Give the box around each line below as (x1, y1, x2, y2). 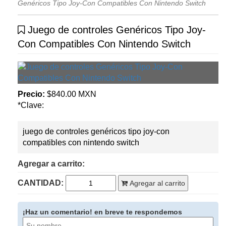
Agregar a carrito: (18, 159, 85, 168)
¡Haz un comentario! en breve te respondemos (23, 208, 182, 216)
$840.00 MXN (45, 90, 96, 99)
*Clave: (18, 101, 44, 110)
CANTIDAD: (18, 179, 64, 188)
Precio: (18, 90, 45, 99)
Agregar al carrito (128, 179, 185, 188)
